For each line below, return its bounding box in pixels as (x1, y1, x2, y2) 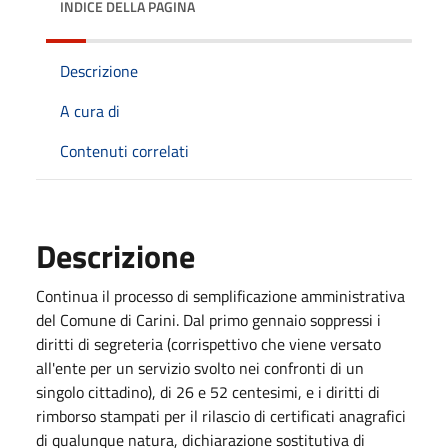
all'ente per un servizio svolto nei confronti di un (36, 356, 364, 380)
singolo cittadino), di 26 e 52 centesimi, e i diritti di (36, 380, 380, 404)
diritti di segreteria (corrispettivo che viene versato (36, 332, 381, 356)
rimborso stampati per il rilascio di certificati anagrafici (36, 404, 406, 428)
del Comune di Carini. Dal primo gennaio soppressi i (36, 308, 381, 332)
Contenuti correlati (60, 139, 189, 163)
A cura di (60, 99, 120, 123)
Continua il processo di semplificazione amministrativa (36, 284, 405, 308)
